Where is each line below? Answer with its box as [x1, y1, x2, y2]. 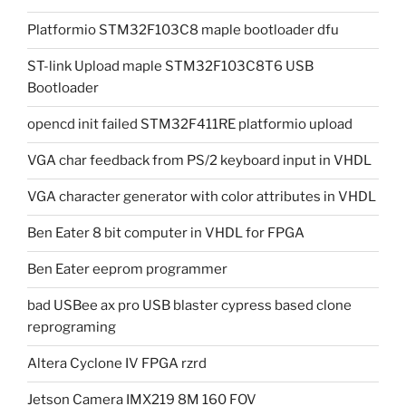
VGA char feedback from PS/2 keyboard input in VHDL [27, 152, 372, 169]
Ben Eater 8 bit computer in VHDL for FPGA [27, 225, 304, 242]
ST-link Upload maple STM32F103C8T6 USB [27, 58, 314, 75]
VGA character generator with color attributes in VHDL [27, 188, 376, 206]
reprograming [27, 319, 116, 336]
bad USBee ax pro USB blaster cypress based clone [27, 297, 352, 314]
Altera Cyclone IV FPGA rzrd [27, 355, 207, 372]
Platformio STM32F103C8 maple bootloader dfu [27, 22, 339, 39]
